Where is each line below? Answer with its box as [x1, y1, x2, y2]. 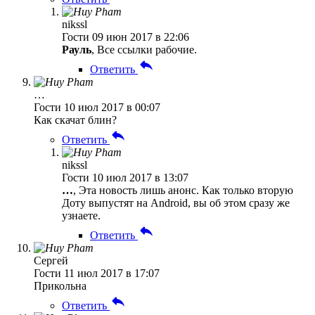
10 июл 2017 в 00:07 [64, 101, 160, 113]
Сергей [34, 254, 68, 266]
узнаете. [62, 209, 101, 221]
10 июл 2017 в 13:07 [92, 171, 188, 184]
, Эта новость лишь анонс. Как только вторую [73, 184, 293, 196]
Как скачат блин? [34, 113, 117, 126]
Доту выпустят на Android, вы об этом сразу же [62, 196, 290, 209]
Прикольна [34, 279, 86, 292]
